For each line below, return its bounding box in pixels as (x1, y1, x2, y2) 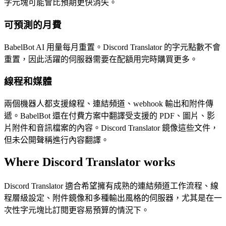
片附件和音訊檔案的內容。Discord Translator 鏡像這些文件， (4, 124, 218, 133)
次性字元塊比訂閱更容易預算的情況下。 (4, 205, 149, 214)
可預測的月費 (4, 19, 62, 30)
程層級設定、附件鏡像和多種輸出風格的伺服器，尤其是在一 (4, 193, 222, 202)
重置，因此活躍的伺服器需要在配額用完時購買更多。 (4, 54, 198, 64)
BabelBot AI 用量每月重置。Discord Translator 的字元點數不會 (4, 42, 220, 51)
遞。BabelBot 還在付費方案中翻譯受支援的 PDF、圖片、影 (4, 111, 215, 121)
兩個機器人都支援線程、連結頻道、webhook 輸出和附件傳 (4, 99, 213, 108)
